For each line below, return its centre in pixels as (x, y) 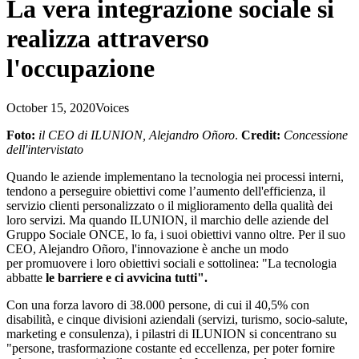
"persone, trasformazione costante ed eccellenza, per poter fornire (171, 348)
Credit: (262, 135)
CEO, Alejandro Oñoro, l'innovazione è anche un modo (147, 248)
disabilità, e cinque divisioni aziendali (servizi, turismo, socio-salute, (177, 319)
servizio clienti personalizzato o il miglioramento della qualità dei (169, 205)
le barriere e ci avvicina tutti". (127, 277)
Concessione (316, 135)
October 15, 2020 (51, 107)
